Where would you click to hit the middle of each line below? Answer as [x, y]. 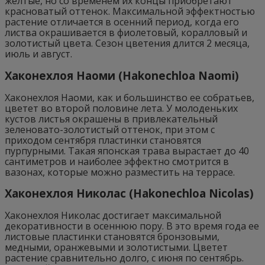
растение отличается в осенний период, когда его [122, 22]
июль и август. [38, 54]
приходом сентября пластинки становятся [103, 140]
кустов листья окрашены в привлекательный [111, 119]
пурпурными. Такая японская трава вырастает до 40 [127, 151]
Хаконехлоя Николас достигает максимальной [113, 216]
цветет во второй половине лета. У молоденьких [121, 108]
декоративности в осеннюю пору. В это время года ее [132, 226]
